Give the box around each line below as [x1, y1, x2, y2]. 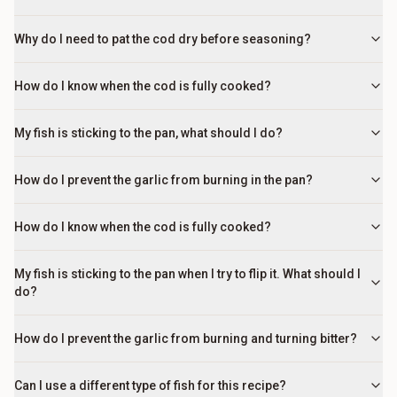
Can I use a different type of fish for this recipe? [14, 378, 286, 393]
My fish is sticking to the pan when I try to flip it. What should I [14, 267, 361, 281]
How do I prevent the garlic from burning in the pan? [14, 173, 313, 187]
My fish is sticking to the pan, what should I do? [14, 126, 283, 140]
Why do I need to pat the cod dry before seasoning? [14, 32, 311, 46]
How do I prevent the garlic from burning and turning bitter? [14, 331, 357, 346]
